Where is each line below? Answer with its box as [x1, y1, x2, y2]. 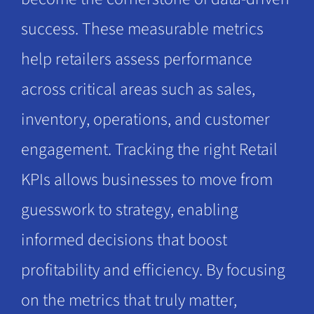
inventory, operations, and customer [20, 107, 270, 132]
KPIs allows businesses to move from [20, 168, 273, 193]
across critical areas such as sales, [20, 77, 255, 102]
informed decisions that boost [20, 228, 227, 253]
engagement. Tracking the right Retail [20, 137, 278, 163]
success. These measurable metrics [20, 17, 264, 42]
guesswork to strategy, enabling [20, 198, 238, 223]
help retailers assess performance [20, 47, 252, 72]
